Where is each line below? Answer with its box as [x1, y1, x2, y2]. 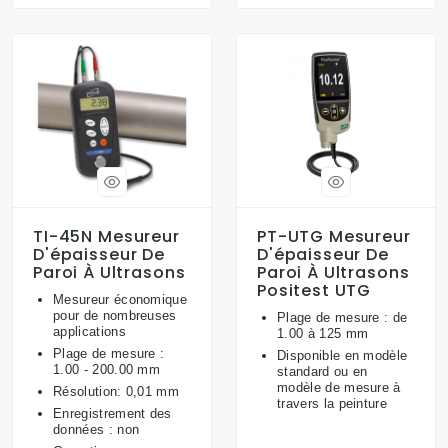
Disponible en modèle [277, 348, 408, 363]
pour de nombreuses [53, 308, 177, 323]
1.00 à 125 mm [277, 326, 369, 341]
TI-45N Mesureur [33, 225, 180, 248]
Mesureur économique [53, 292, 188, 307]
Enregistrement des [53, 406, 172, 421]
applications [53, 324, 126, 339]
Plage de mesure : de [277, 310, 408, 325]
